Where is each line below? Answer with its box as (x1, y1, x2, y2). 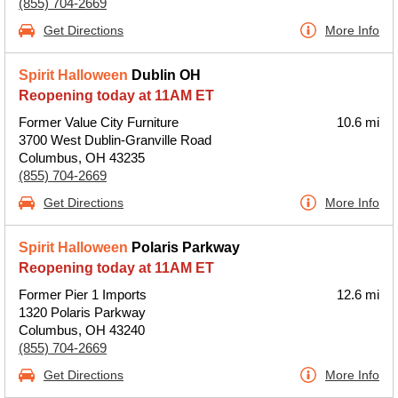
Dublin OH (128, 68, 201, 83)
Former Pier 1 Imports (19, 287, 147, 302)
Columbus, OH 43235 (19, 150, 145, 165)
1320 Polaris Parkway (19, 305, 146, 320)
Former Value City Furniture (19, 115, 179, 130)
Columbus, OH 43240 (19, 322, 145, 338)
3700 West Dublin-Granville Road (19, 132, 211, 147)
